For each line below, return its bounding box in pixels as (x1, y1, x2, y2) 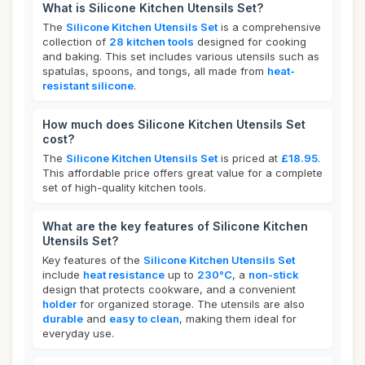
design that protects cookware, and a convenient (42, 283, 296, 296)
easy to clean (109, 312, 179, 325)
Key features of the (42, 253, 143, 266)
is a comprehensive (218, 20, 321, 33)
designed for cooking (194, 35, 306, 48)
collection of (42, 35, 109, 48)
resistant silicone (42, 79, 134, 92)
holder (42, 297, 77, 310)
